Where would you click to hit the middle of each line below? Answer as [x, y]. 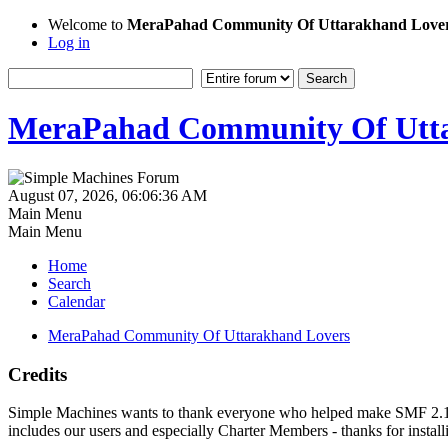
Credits [37, 374]
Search [69, 283]
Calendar [76, 301]
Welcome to [87, 24]
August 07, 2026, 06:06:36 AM [107, 195]
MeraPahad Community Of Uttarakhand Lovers [199, 335]
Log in [69, 42]
